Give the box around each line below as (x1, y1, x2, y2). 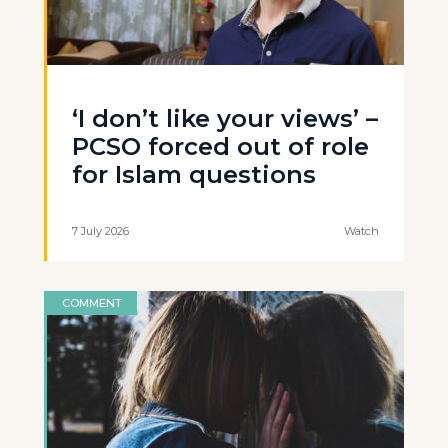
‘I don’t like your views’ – (72, 104, 378, 134)
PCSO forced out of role (72, 132, 369, 162)
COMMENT (62, 296, 122, 311)
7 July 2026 (72, 224, 129, 239)
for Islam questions (72, 160, 316, 190)
